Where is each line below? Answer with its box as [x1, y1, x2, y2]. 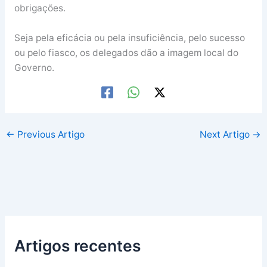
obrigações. [14, 2, 66, 14]
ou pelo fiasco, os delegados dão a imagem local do [14, 47, 238, 59]
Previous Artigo [15, 129, 85, 141]
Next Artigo [199, 129, 252, 141]
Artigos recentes [14, 236, 141, 256]
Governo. [14, 62, 54, 74]
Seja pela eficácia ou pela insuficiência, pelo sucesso [14, 32, 245, 44]
